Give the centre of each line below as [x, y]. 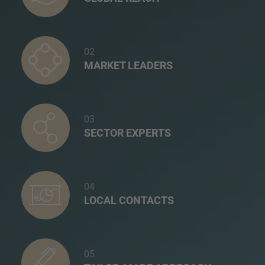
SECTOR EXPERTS [127, 132]
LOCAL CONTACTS [129, 200]
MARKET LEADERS [128, 65]
